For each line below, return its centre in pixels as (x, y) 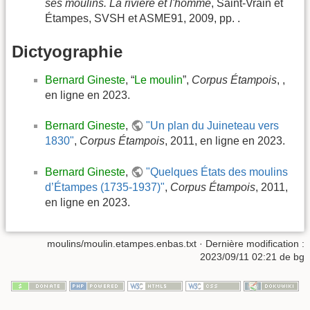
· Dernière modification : (250, 244)
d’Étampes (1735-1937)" (105, 187)
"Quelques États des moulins (217, 172)
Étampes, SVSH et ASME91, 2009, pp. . (143, 19)
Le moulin (158, 80)
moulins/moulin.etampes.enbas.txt (122, 244)
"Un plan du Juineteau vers (213, 126)
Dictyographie (67, 51)
